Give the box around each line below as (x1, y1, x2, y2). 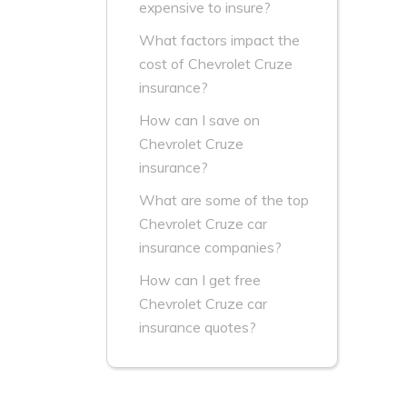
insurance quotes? (139, 318, 256, 337)
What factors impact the (139, 31, 300, 50)
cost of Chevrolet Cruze (139, 55, 293, 74)
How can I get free (139, 271, 261, 290)
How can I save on (139, 111, 260, 130)
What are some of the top (139, 191, 309, 210)
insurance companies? (139, 238, 282, 257)
